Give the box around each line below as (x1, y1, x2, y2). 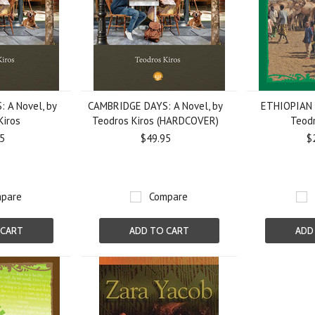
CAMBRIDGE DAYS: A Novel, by (88, 99, 224, 112)
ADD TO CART (129, 225, 189, 236)
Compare (149, 190, 188, 203)
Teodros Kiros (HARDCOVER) (92, 114, 219, 127)
